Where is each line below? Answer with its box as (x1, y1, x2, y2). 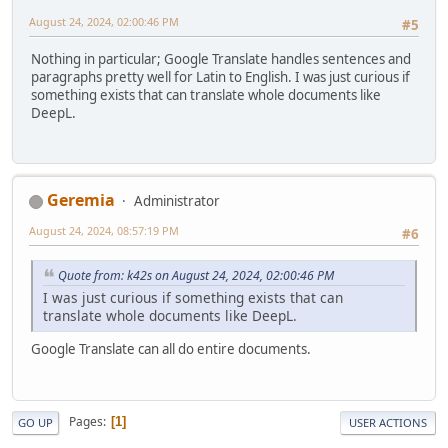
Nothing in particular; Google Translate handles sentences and (31, 50, 411, 69)
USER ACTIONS (349, 414, 427, 430)
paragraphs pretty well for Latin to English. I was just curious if (31, 68, 410, 87)
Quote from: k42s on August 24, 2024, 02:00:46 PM (58, 266, 334, 284)
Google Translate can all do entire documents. (31, 340, 311, 359)
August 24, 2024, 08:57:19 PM (29, 223, 179, 239)
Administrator (134, 192, 220, 211)
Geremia (47, 189, 115, 212)
